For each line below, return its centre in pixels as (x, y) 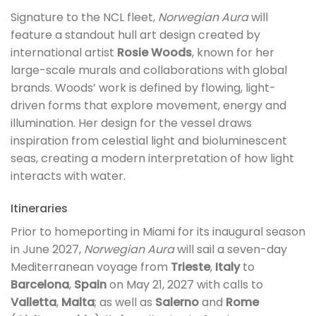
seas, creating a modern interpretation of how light (152, 158)
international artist (64, 52)
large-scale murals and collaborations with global (149, 70)
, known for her (233, 52)
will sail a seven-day (231, 249)
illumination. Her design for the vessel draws (131, 123)
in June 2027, (47, 249)
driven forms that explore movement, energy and (148, 105)
